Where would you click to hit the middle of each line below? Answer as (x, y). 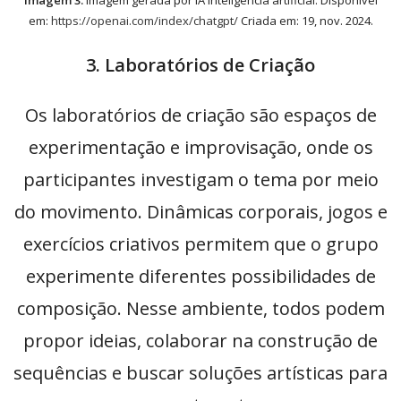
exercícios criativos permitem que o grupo (200, 244)
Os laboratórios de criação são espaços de (200, 115)
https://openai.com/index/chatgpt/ (144, 21)
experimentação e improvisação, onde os (200, 148)
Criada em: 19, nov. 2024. (305, 21)
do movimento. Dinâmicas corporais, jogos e (200, 212)
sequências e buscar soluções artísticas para (200, 373)
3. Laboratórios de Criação (200, 65)
